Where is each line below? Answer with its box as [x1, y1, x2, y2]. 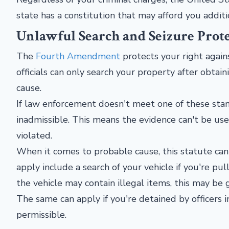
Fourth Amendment [36, 50, 120, 62]
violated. [16, 129, 52, 142]
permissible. [16, 209, 66, 221]
